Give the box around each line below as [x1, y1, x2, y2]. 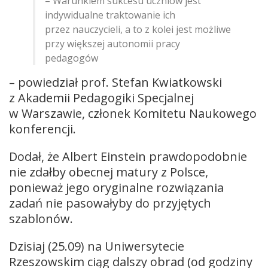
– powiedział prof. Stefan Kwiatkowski [9, 74, 222, 90]
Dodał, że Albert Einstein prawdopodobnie [9, 148, 247, 165]
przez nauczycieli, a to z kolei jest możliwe [45, 22, 231, 36]
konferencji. [9, 120, 76, 137]
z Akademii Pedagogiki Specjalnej [9, 89, 194, 106]
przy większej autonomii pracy [45, 36, 180, 50]
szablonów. [9, 210, 73, 227]
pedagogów [45, 51, 98, 65]
